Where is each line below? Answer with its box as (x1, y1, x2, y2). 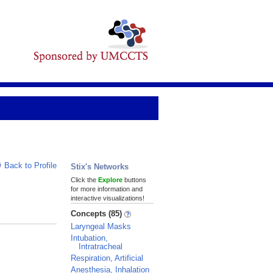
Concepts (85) (71, 209, 124, 218)
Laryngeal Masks (71, 222, 131, 231)
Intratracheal (79, 242, 122, 251)
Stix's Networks (71, 162, 129, 171)
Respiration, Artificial (71, 253, 143, 263)
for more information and (71, 185, 143, 193)
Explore (98, 176, 122, 183)
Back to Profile (4, 161, 57, 170)
